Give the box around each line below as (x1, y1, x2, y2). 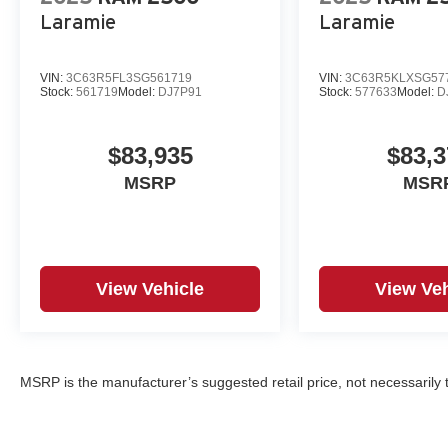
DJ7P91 (158, 85, 202, 100)
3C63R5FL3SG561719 (66, 71, 192, 86)
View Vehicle (96, 279, 205, 300)
